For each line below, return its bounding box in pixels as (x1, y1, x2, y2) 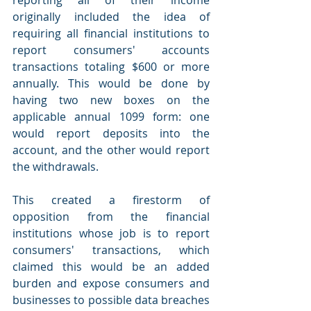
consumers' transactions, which (12, 242, 210, 258)
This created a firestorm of (12, 192, 210, 208)
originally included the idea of (12, 8, 210, 24)
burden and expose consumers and (12, 275, 210, 291)
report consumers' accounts (12, 42, 210, 58)
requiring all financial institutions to (12, 25, 210, 41)
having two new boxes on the (12, 92, 210, 108)
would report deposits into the (12, 125, 210, 141)
